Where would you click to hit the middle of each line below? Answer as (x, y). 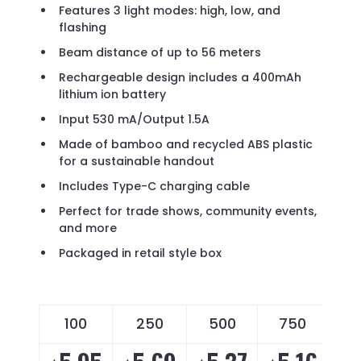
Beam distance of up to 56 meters (160, 53)
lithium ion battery (112, 95)
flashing (83, 28)
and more (88, 228)
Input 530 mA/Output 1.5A (134, 120)
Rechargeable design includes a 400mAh (180, 78)
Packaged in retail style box (140, 253)
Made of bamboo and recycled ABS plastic (186, 145)
